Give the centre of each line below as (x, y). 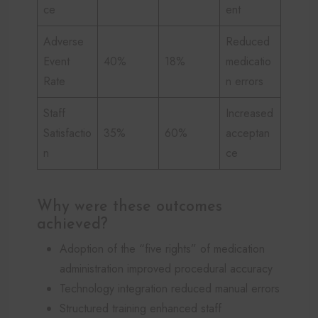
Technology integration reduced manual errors (170, 288)
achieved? (72, 224)
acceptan (248, 133)
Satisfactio (67, 133)
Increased (250, 113)
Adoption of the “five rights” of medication (162, 248)
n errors (245, 81)
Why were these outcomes (130, 207)
